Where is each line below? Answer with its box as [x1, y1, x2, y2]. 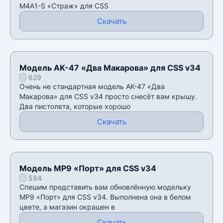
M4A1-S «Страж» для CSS [19, 1, 109, 10]
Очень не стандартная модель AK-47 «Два [19, 82, 165, 91]
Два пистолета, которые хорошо [19, 102, 130, 111]
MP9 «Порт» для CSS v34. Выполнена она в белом [19, 192, 191, 201]
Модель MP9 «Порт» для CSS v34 [19, 163, 156, 173]
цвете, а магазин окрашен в [19, 202, 115, 211]
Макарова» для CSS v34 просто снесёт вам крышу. [19, 92, 197, 101]
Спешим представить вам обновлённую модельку [19, 182, 191, 191]
